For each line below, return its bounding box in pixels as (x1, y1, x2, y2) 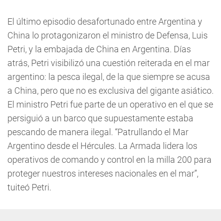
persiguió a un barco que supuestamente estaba (7, 113, 193, 123)
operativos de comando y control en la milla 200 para (7, 154, 212, 165)
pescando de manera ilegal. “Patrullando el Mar (7, 127, 188, 137)
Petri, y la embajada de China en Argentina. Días (7, 44, 191, 54)
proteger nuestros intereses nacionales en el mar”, (7, 168, 198, 179)
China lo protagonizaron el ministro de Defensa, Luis (7, 30, 208, 40)
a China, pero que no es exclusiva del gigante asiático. (7, 85, 214, 96)
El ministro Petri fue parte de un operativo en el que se (7, 99, 213, 110)
